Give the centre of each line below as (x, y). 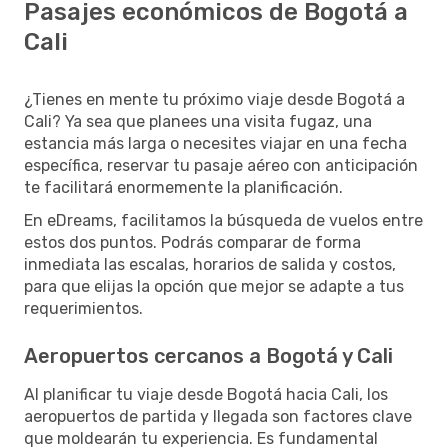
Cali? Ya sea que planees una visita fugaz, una (198, 121)
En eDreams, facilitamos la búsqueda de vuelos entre (223, 220)
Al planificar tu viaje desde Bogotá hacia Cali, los (206, 394)
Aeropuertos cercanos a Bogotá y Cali (208, 355)
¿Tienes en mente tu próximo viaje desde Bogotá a (214, 99)
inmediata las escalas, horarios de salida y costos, (210, 264)
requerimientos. (83, 308)
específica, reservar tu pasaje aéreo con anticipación (221, 165)
